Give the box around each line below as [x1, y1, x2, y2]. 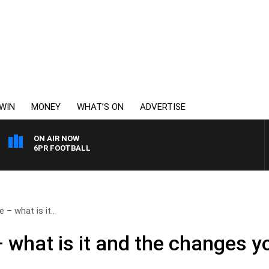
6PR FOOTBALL [34, 144, 91, 153]
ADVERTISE [140, 101, 186, 112]
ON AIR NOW [34, 134, 79, 143]
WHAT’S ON [77, 101, 124, 112]
